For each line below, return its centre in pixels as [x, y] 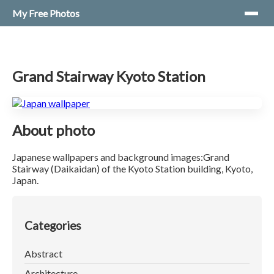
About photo [54, 130]
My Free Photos [46, 13]
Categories [53, 226]
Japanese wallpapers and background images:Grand [121, 157]
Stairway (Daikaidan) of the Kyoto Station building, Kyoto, [132, 168]
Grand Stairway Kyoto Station [109, 76]
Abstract [43, 254]
